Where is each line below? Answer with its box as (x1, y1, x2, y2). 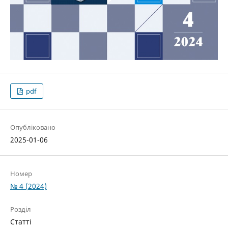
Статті (10, 216, 32, 226)
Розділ (10, 204, 31, 214)
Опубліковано (10, 122, 55, 132)
